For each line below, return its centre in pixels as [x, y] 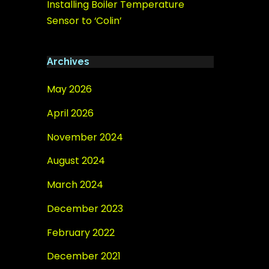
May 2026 [69, 89]
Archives [68, 61]
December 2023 [85, 208]
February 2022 [80, 232]
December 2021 [83, 256]
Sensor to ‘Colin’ [84, 21]
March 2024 [75, 185]
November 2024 [85, 137]
